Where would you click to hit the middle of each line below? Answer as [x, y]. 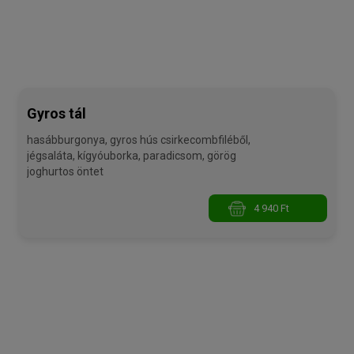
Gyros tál [56, 114]
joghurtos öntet [65, 172]
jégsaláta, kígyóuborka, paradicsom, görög [52, 156]
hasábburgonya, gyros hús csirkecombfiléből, [68, 140]
